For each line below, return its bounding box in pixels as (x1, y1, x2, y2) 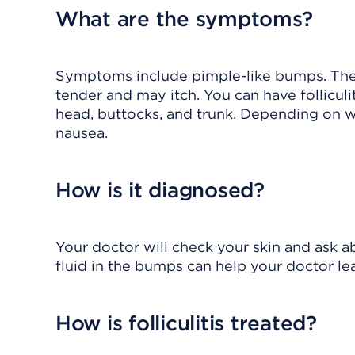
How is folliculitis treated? (55, 311, 317, 335)
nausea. (55, 124, 108, 141)
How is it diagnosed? (55, 177, 265, 202)
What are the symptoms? (55, 6, 313, 31)
